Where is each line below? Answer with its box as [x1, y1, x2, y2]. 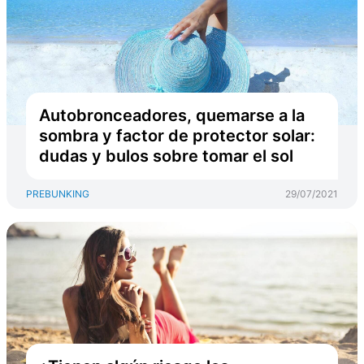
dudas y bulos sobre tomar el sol [39, 146, 293, 166]
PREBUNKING [26, 188, 89, 200]
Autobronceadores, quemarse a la [39, 106, 305, 125]
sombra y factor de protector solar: [39, 126, 315, 145]
